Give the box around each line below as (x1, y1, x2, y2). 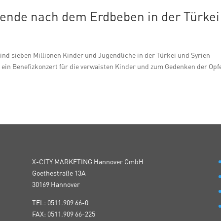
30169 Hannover (32, 180, 80, 189)
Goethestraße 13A (32, 168, 86, 178)
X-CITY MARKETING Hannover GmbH (32, 157, 144, 166)
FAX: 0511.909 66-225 (32, 209, 95, 219)
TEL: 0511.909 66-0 (32, 198, 88, 207)
